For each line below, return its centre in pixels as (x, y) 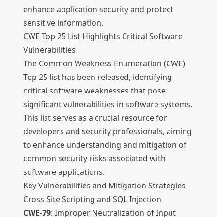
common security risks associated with (94, 159)
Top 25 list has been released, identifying (98, 77)
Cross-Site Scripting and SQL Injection (92, 199)
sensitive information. (63, 23)
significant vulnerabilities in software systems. (108, 104)
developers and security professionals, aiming (108, 132)
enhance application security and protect (98, 9)
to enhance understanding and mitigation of (105, 145)
